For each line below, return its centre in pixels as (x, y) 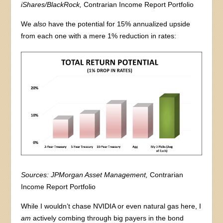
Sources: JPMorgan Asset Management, (85, 175)
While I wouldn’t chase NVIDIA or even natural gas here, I (111, 206)
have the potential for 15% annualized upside (118, 24)
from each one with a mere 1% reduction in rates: (99, 36)
